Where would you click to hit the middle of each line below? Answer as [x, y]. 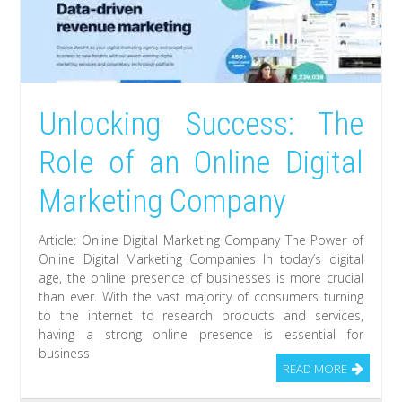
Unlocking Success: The [201, 125]
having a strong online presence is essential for [201, 335]
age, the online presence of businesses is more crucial [201, 278]
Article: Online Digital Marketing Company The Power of [201, 240]
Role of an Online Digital [201, 163]
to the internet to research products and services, [201, 316]
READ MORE [315, 369]
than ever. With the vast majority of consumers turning [201, 297]
